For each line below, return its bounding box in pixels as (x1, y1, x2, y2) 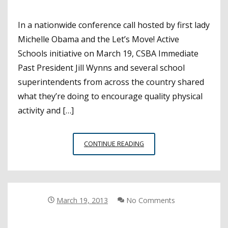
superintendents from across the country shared (18, 76, 204, 88)
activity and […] (18, 104, 74, 116)
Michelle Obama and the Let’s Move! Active (18, 33, 179, 45)
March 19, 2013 (56, 195, 108, 205)
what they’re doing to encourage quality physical (18, 90, 203, 102)
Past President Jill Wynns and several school (18, 62, 185, 73)
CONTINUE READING (84, 139, 144, 148)
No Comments (124, 195, 175, 205)
